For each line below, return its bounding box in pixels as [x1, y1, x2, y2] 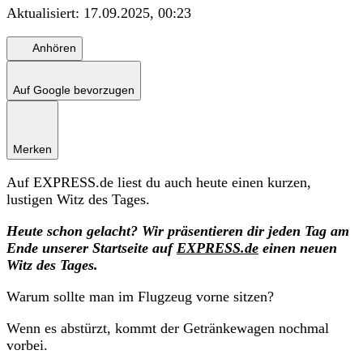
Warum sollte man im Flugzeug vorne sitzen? [6, 288, 274, 305]
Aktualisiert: [6, 4, 83, 21]
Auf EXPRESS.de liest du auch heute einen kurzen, [6, 173, 311, 190]
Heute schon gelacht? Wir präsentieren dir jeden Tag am [6, 222, 349, 239]
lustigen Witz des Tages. [6, 190, 150, 207]
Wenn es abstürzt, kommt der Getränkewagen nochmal [6, 319, 329, 336]
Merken [13, 142, 52, 156]
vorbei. [6, 336, 48, 353]
